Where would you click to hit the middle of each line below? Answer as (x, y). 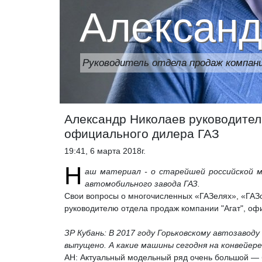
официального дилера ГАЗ (142, 133)
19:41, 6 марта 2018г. (105, 151)
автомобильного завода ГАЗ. (142, 183)
